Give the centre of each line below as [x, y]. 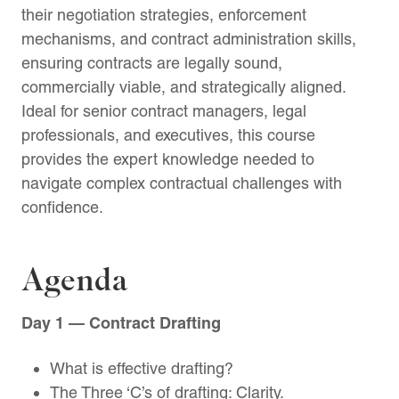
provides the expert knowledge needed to [168, 159]
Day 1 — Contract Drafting [121, 323]
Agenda [74, 281]
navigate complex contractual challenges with [182, 183]
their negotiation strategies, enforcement [164, 15]
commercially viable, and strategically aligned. [183, 87]
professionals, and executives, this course [168, 135]
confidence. [62, 208]
